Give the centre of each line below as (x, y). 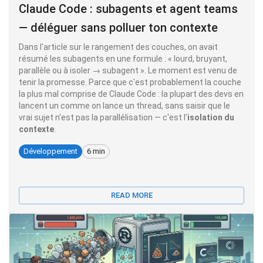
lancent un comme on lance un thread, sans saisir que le (124, 105)
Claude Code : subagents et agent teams (128, 9)
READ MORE (131, 195)
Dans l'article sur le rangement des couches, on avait (118, 47)
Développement (50, 151)
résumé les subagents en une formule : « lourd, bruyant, (123, 58)
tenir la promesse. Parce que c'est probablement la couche (130, 82)
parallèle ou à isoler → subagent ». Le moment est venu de (128, 70)
